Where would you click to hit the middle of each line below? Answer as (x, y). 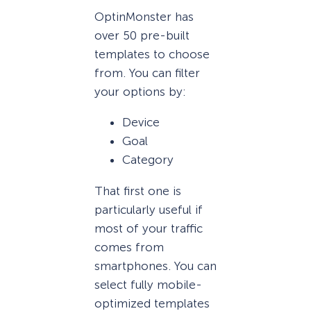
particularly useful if (149, 209)
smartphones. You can (155, 266)
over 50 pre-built (142, 36)
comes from (129, 247)
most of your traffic (149, 228)
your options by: (140, 92)
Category (148, 160)
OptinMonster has (144, 17)
